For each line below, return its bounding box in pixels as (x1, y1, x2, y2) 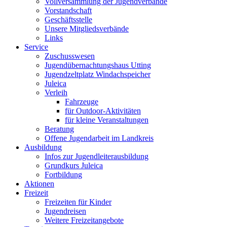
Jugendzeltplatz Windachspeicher (45, 70, 150, 79)
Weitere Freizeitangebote (45, 216, 124, 225)
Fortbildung (45, 170, 82, 179)
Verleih (45, 88, 67, 97)
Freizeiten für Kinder (45, 198, 111, 207)
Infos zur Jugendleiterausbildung (45, 152, 148, 161)
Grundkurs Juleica (45, 161, 103, 170)
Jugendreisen (45, 207, 86, 216)
